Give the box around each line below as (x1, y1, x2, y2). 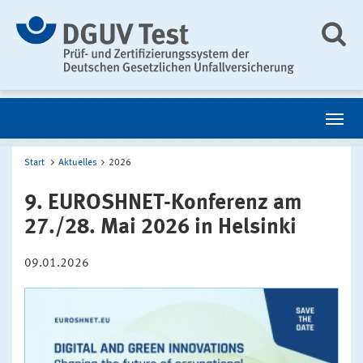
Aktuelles (58, 157, 97, 168)
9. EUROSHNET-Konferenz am (24, 191, 302, 214)
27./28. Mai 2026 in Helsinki (24, 216, 297, 238)
